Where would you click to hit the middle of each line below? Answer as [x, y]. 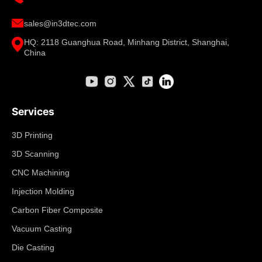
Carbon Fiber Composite [57, 210]
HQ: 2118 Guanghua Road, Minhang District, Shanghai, [127, 42]
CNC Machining [41, 173]
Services [33, 112]
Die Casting [33, 248]
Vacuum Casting [42, 229]
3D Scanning [35, 154]
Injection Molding [43, 192]
